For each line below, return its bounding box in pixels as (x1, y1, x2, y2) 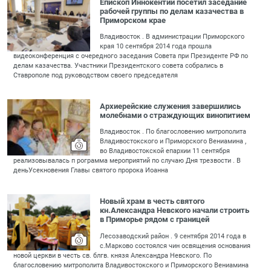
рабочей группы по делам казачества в (100, 6, 244, 16)
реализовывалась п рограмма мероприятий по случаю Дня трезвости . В (13, 157, 241, 165)
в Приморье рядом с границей (100, 215, 210, 224)
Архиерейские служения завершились (100, 102, 241, 111)
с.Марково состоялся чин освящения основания (100, 241, 251, 250)
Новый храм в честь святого (100, 197, 205, 206)
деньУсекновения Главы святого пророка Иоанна (13, 166, 169, 175)
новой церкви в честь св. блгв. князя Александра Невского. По (13, 251, 212, 260)
